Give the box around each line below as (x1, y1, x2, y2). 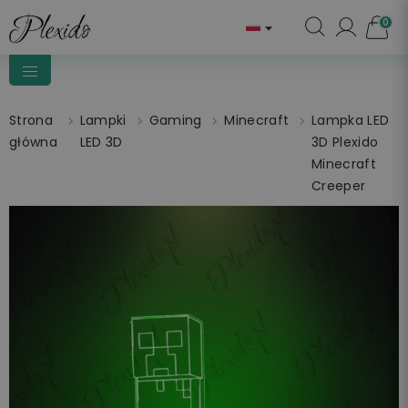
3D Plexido (311, 133, 379, 151)
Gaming (148, 111, 202, 129)
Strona (9, 111, 53, 129)
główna (9, 133, 57, 151)
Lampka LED (311, 111, 390, 129)
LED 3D (79, 133, 123, 151)
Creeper (311, 177, 366, 195)
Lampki (79, 111, 127, 129)
